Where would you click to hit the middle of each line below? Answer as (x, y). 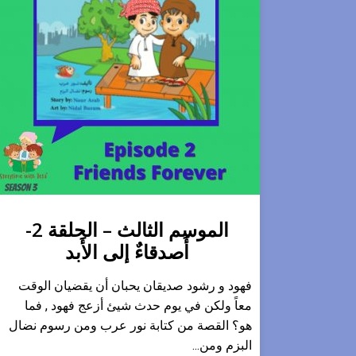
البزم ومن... (222, 345)
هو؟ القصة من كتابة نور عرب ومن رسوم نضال (130, 325)
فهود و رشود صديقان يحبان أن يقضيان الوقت (135, 286)
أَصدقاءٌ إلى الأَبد (127, 252)
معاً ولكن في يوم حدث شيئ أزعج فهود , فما (138, 306)
